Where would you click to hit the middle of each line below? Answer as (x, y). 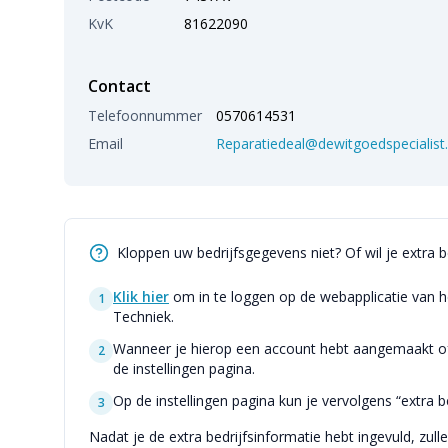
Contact (119, 86)
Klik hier (141, 296)
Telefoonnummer (145, 115)
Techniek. (143, 316)
